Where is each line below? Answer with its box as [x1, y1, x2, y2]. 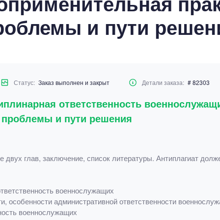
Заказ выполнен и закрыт [38, 78, 110, 86]
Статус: [13, 78, 36, 86]
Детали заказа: [141, 78, 186, 86]
